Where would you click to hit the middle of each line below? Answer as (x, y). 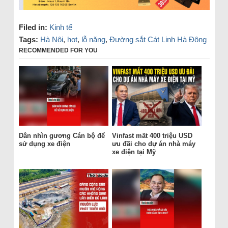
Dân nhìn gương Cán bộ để (62, 136)
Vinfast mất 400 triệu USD (152, 136)
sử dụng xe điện (44, 144)
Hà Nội (51, 39)
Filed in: (33, 27)
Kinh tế (61, 27)
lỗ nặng (93, 39)
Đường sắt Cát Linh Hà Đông (158, 39)
